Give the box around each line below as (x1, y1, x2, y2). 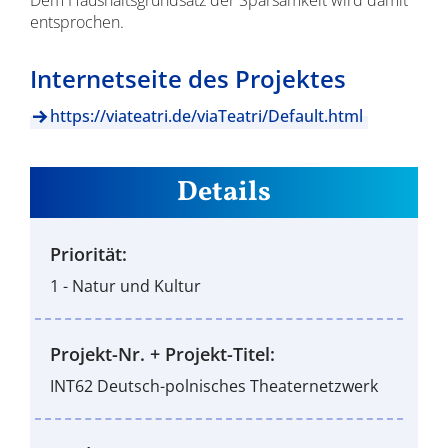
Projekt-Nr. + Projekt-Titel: (49, 342, 275, 366)
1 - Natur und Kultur (49, 275, 201, 297)
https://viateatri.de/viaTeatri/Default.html (49, 105, 363, 127)
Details (177, 172, 271, 212)
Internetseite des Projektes (29, 62, 346, 95)
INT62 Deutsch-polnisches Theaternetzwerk (49, 375, 378, 397)
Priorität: (49, 242, 127, 266)
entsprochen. (29, 11, 124, 33)
